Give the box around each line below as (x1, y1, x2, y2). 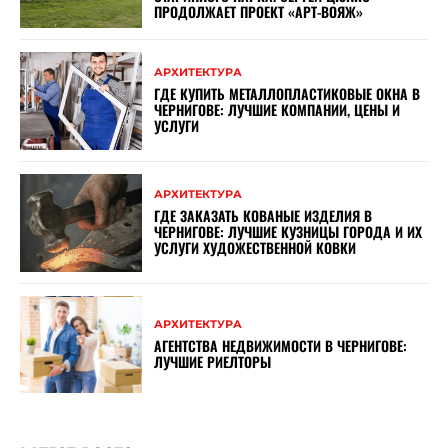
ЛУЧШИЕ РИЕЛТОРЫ (154, 350, 272, 372)
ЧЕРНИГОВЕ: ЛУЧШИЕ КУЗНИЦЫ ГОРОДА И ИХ (154, 221, 423, 243)
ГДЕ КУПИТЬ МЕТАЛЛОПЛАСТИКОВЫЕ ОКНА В (154, 83, 421, 105)
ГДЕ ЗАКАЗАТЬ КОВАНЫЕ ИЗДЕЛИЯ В (154, 205, 373, 227)
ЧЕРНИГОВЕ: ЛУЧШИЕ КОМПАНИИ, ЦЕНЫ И (154, 99, 401, 121)
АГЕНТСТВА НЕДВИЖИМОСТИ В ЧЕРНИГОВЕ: (154, 334, 408, 356)
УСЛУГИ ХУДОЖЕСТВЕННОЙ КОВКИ (154, 237, 357, 259)
